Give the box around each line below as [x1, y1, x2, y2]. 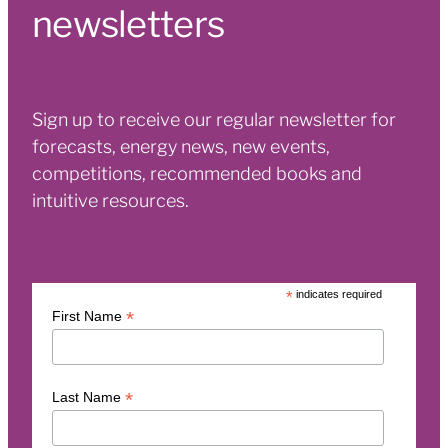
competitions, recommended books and [32, 158, 362, 185]
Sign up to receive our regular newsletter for [32, 104, 396, 131]
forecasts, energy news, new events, [32, 131, 330, 158]
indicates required [293, 287, 383, 300]
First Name [52, 307, 126, 324]
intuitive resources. [32, 185, 189, 212]
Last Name [52, 388, 125, 405]
